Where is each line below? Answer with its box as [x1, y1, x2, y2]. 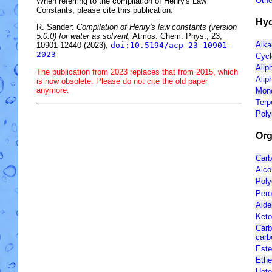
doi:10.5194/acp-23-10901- [110, 41, 232, 50]
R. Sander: [36, 22, 76, 32]
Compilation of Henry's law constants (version [76, 22, 237, 32]
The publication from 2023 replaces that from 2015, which [36, 67, 238, 76]
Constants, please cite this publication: [36, 5, 173, 15]
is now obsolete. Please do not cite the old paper [36, 76, 208, 86]
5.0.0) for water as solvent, [36, 32, 131, 41]
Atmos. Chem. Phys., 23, [131, 32, 222, 41]
